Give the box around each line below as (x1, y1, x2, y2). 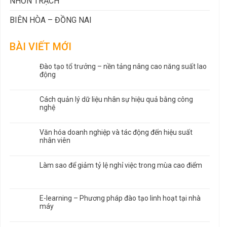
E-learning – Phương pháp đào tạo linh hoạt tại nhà (40, 194, 201, 202)
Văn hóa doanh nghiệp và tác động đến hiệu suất (40, 128, 193, 136)
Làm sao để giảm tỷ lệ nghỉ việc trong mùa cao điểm (40, 161, 202, 169)
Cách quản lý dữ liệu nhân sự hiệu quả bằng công (40, 95, 193, 103)
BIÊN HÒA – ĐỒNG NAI (10, 15, 92, 25)
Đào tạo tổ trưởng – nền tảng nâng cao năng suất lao (40, 62, 207, 70)
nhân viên (40, 136, 70, 144)
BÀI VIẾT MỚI (10, 40, 71, 53)
